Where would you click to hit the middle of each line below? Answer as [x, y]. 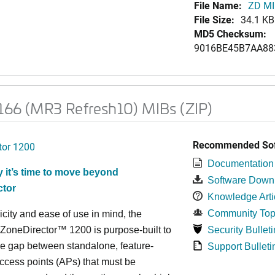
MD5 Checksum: [230, 33]
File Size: [214, 19]
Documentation [240, 164]
